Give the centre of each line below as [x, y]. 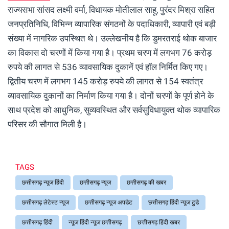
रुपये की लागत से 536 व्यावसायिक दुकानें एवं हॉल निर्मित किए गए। [108, 67]
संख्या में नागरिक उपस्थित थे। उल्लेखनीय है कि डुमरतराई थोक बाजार [112, 38]
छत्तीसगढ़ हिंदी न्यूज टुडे [174, 202]
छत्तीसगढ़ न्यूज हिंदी [43, 182]
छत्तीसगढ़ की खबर [146, 182]
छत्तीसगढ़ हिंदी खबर [159, 222]
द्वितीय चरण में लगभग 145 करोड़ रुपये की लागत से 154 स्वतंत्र [105, 81]
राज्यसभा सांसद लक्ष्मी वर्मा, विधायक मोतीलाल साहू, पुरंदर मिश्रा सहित [111, 9]
